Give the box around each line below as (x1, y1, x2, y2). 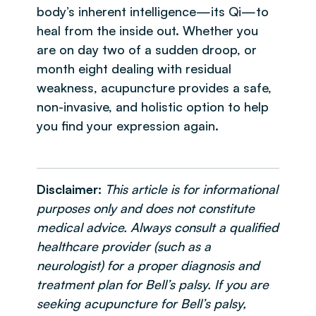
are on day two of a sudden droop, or (37, 41, 257, 57)
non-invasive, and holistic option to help (37, 98, 269, 114)
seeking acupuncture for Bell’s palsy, (37, 295, 246, 311)
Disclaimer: (37, 181, 102, 197)
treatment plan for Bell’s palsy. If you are (37, 276, 269, 292)
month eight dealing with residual (37, 60, 231, 76)
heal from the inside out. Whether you (37, 22, 258, 38)
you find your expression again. (37, 117, 219, 133)
